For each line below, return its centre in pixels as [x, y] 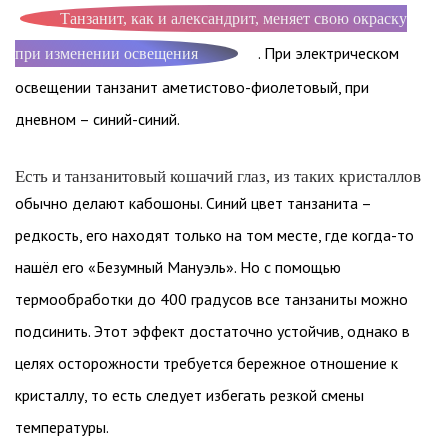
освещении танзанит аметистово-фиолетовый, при [192, 87]
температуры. [62, 427]
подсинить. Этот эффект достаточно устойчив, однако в [212, 331]
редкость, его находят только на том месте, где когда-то [214, 235]
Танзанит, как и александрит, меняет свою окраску [233, 18]
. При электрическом [328, 53]
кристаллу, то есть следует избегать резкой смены [189, 395]
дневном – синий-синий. [97, 119]
